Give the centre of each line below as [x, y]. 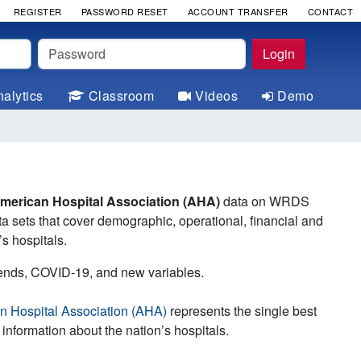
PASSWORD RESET [124, 11]
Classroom [121, 95]
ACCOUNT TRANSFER [238, 11]
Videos [216, 95]
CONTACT [330, 11]
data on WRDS [265, 201]
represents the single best [242, 311]
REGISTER [37, 11]
